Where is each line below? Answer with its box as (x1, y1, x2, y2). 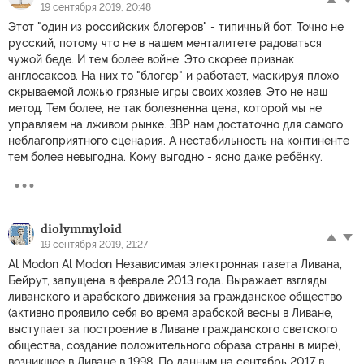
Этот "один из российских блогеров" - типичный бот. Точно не (8, 19, 344, 33)
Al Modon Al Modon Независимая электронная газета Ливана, (8, 257, 342, 271)
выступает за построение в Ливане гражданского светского (8, 322, 337, 336)
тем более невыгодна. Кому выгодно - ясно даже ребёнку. (8, 149, 323, 163)
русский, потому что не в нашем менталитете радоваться (8, 36, 322, 50)
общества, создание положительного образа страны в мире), (8, 338, 340, 352)
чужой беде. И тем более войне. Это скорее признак (8, 52, 294, 66)
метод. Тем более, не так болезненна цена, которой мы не (8, 101, 322, 115)
